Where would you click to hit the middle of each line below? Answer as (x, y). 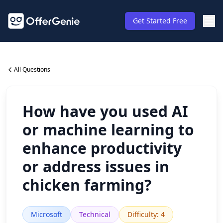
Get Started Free (160, 21)
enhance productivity (102, 148)
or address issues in (96, 167)
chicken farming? (87, 185)
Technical (95, 214)
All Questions (32, 69)
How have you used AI (105, 111)
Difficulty (142, 214)
